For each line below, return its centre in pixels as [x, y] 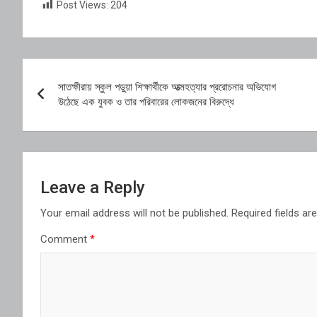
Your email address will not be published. [134, 213]
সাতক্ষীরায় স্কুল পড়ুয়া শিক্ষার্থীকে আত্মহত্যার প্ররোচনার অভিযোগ [167, 87]
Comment [65, 240]
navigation [75, 102]
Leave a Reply [93, 188]
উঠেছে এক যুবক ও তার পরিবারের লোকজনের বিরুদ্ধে [146, 102]
